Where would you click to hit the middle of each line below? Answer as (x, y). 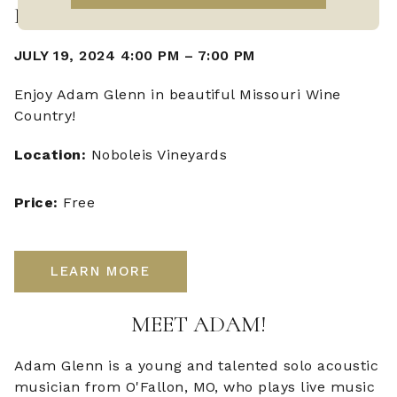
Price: (39, 203)
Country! (45, 116)
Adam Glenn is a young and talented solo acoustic (197, 366)
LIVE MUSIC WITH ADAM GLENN (196, 16)
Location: (53, 155)
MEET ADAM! (198, 324)
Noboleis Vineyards (159, 155)
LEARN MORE (101, 272)
